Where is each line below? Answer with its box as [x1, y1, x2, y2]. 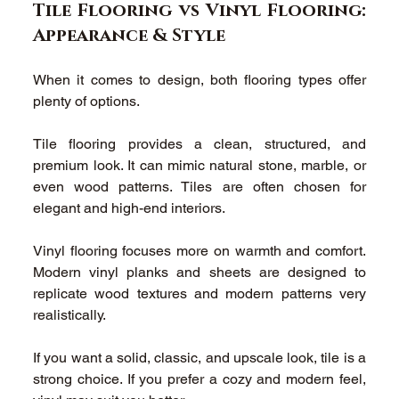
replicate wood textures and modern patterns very [33, 284, 366, 302]
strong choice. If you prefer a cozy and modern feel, [33, 370, 366, 387]
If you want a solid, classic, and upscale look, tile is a [33, 348, 366, 366]
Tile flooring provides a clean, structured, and [33, 134, 366, 152]
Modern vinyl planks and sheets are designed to [33, 263, 366, 281]
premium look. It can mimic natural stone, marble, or [33, 156, 366, 174]
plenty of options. [33, 92, 144, 110]
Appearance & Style [33, 23, 231, 47]
